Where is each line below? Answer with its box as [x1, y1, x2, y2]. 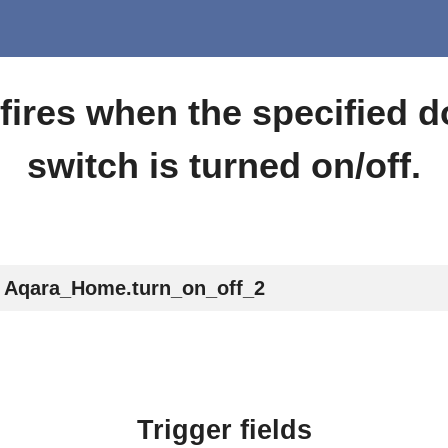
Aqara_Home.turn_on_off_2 [3, 276, 265, 299]
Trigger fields [136, 415, 312, 446]
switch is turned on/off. [27, 145, 421, 186]
